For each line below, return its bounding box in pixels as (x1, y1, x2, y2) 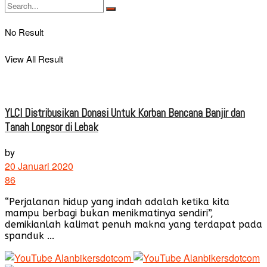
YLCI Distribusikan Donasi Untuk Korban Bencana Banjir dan (5, 105, 245, 120)
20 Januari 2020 (5, 159, 73, 173)
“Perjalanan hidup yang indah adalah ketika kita (5, 196, 229, 208)
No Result (5, 26, 44, 38)
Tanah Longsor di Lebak (5, 120, 98, 135)
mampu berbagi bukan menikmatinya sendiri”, (5, 207, 213, 219)
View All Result (5, 52, 63, 65)
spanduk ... (5, 230, 54, 242)
